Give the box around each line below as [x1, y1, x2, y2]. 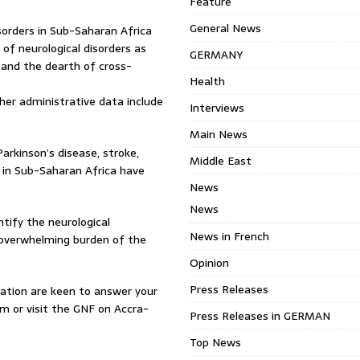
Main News [190, 125, 248, 143]
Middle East [190, 152, 252, 170]
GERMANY [190, 46, 243, 63]
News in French [190, 227, 270, 245]
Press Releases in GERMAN [190, 307, 331, 325]
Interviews [190, 99, 245, 117]
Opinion [190, 254, 230, 272]
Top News [190, 333, 242, 351]
